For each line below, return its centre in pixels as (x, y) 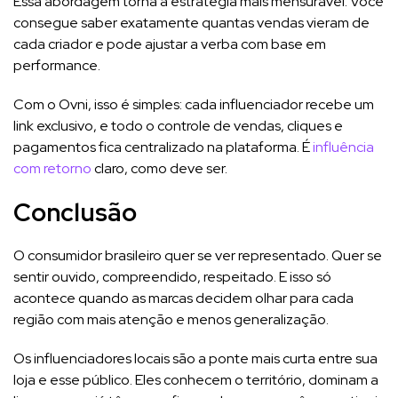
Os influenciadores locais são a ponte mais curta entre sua (195, 358)
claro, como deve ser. (159, 168)
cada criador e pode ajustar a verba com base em (170, 44)
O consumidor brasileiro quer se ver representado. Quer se (198, 255)
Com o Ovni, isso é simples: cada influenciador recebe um (194, 104)
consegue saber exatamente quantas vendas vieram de (191, 22)
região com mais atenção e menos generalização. (171, 319)
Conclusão (75, 212)
